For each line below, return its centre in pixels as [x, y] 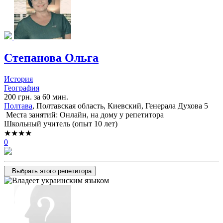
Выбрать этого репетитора [52, 171]
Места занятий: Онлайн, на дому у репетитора [84, 114]
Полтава [18, 106]
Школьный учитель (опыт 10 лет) [61, 123]
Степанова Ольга [51, 57]
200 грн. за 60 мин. [36, 97]
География [22, 88]
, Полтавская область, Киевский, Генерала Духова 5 [120, 106]
